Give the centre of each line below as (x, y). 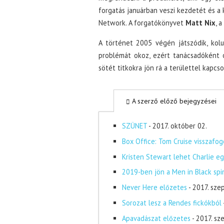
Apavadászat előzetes (156, 218)
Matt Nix (200, 23)
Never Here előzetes (154, 187)
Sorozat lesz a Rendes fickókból (171, 202)
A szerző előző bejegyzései (173, 101)
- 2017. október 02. (177, 126)
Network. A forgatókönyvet (142, 23)
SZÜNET (134, 126)
